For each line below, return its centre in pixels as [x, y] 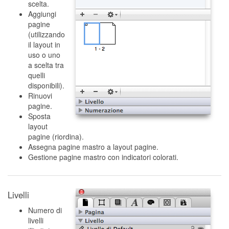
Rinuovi [40, 96]
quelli [37, 75]
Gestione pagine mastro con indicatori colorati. [103, 157]
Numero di [45, 210]
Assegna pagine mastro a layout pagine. [93, 147]
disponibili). [46, 85]
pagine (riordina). [56, 136]
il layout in [44, 44]
